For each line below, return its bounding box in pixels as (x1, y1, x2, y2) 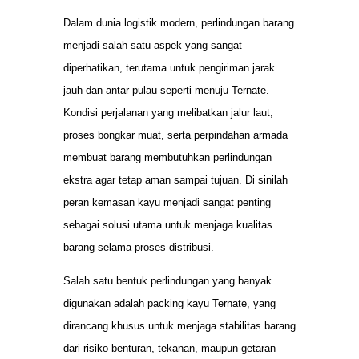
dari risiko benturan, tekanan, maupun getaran (63, 342, 276, 355)
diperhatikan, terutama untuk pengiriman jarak (63, 61, 275, 74)
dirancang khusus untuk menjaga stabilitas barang (63, 320, 296, 333)
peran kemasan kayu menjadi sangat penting (63, 196, 271, 208)
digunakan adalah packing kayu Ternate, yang (63, 297, 276, 310)
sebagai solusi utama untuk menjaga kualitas (63, 218, 272, 231)
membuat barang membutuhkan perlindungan (63, 151, 272, 163)
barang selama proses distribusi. (63, 240, 214, 253)
